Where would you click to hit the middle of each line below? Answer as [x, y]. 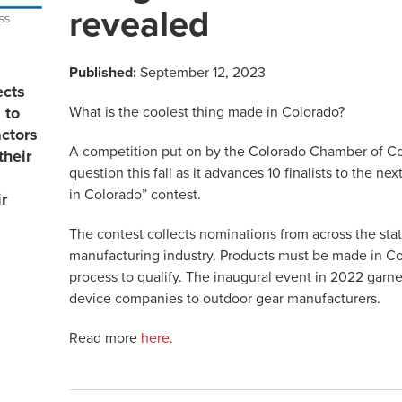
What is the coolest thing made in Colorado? [207, 112]
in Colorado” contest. [135, 195]
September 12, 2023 [201, 73]
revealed [140, 24]
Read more [105, 338]
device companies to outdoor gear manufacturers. [225, 299]
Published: [103, 73]
